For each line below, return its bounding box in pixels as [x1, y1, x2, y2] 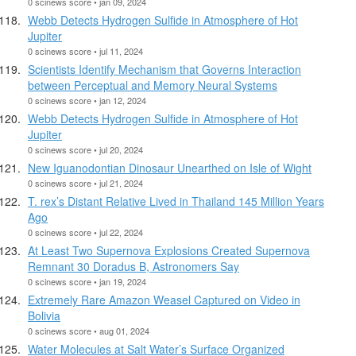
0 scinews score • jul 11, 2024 [28, 44, 143, 57]
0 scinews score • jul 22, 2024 [28, 225, 143, 238]
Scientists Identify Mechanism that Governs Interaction [28, 60, 301, 77]
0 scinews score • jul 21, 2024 [28, 176, 143, 189]
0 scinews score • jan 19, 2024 [28, 274, 146, 288]
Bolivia [28, 307, 60, 323]
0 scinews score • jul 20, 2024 [28, 142, 143, 156]
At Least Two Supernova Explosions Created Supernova [28, 242, 310, 258]
